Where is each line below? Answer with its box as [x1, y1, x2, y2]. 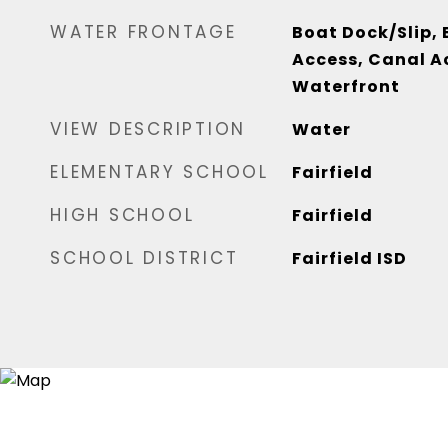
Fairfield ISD [291, 247, 407, 270]
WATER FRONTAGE [50, 20, 237, 44]
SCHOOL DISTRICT [50, 246, 239, 270]
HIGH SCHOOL [50, 203, 195, 227]
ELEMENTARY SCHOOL [50, 160, 269, 184]
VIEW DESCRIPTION [50, 117, 246, 141]
